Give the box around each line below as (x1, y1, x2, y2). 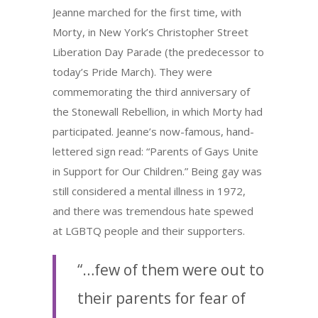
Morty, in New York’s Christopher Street (53, 24, 248, 39)
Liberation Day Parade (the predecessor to (53, 44, 264, 59)
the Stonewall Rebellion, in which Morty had (53, 104, 263, 119)
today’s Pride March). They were (53, 64, 212, 79)
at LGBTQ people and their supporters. (53, 223, 245, 238)
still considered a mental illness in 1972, (53, 183, 246, 198)
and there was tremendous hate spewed (53, 203, 253, 218)
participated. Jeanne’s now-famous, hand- (53, 124, 254, 138)
